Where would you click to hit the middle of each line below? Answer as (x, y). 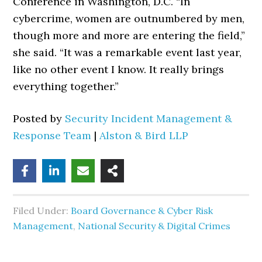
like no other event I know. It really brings (119, 69)
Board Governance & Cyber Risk (142, 211)
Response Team (52, 135)
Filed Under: (42, 211)
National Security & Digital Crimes (154, 226)
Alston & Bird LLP (144, 135)
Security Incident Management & (149, 118)
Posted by (39, 118)
